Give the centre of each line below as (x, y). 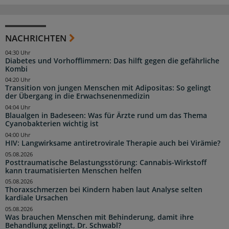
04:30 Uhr (18, 52)
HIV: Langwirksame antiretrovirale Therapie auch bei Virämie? (113, 143)
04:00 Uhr (18, 135)
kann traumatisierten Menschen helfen (73, 170)
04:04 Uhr (18, 108)
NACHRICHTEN (36, 38)
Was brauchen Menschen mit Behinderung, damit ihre (99, 217)
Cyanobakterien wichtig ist (52, 124)
